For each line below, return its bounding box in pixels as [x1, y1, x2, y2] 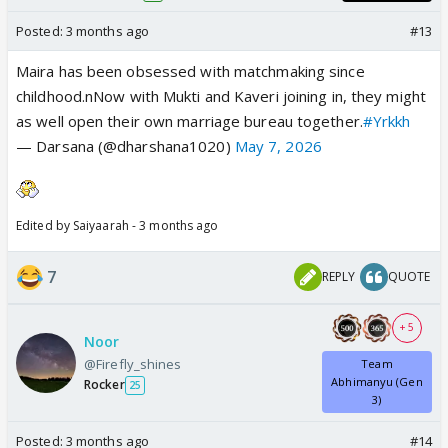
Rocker [84, 376, 125, 394]
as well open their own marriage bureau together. [16, 110, 363, 131]
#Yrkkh [362, 110, 411, 131]
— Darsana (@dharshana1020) [16, 135, 235, 156]
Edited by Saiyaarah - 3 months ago [16, 216, 219, 234]
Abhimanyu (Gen [331, 373, 423, 389]
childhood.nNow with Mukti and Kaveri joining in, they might [16, 85, 426, 106]
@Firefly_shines [84, 355, 182, 374]
